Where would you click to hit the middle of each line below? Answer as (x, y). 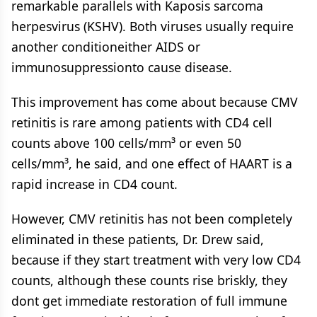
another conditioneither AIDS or (106, 47)
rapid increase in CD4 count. (94, 184)
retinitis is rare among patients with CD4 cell (142, 122)
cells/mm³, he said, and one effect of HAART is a (152, 163)
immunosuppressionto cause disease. (122, 67)
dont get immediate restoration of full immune (149, 301)
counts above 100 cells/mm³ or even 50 (126, 143)
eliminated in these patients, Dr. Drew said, (138, 239)
